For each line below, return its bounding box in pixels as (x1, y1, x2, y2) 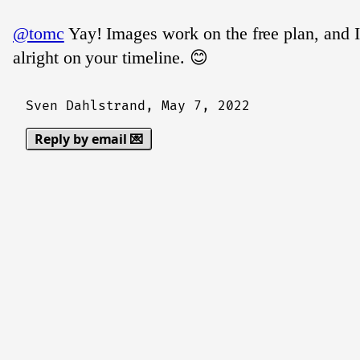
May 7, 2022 (162, 98, 250, 114)
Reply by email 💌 (35, 130, 144, 148)
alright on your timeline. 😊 (13, 47, 208, 67)
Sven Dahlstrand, (26, 98, 162, 114)
